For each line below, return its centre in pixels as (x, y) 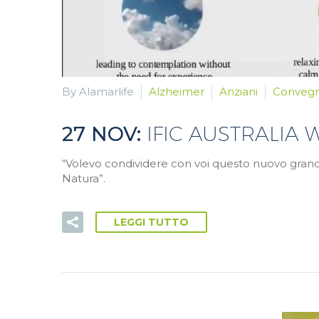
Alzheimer (177, 91)
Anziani (239, 91)
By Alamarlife (98, 91)
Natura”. (84, 178)
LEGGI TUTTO (151, 223)
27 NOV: (104, 134)
